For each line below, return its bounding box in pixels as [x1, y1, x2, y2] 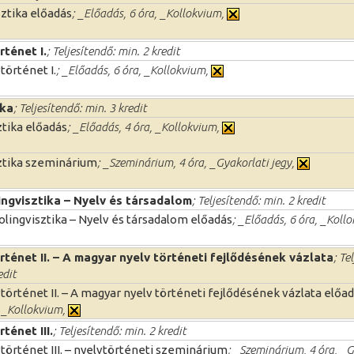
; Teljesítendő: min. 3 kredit [13, 100, 147, 115]
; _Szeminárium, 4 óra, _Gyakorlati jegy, [97, 155, 297, 169]
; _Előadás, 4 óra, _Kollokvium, [67, 119, 222, 134]
